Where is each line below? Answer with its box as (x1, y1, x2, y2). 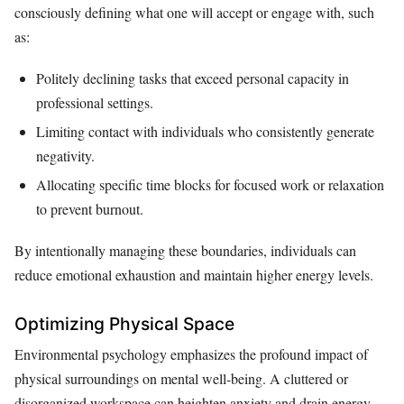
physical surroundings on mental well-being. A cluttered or (14, 368, 348, 388)
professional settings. (36, 93, 153, 113)
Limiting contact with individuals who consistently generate (36, 122, 374, 142)
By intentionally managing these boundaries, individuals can (14, 241, 356, 261)
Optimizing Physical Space (14, 312, 234, 335)
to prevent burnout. (36, 198, 143, 218)
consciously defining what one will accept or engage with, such (14, 3, 374, 23)
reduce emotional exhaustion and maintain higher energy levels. (14, 265, 373, 285)
